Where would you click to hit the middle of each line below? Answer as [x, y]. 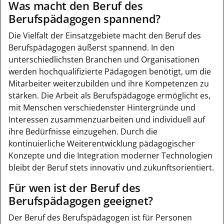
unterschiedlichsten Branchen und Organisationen [104, 59]
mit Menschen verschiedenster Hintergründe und [102, 107]
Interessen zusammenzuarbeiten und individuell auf [107, 119]
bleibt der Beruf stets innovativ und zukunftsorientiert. [111, 167]
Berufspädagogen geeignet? [81, 200]
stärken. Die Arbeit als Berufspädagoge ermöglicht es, [109, 95]
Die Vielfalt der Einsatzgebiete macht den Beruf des [105, 35]
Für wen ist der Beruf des [74, 187]
